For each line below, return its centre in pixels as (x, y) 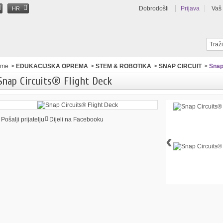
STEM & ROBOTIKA (123, 66)
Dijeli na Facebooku (76, 119)
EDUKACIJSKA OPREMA (52, 66)
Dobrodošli (154, 8)
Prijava (190, 8)
